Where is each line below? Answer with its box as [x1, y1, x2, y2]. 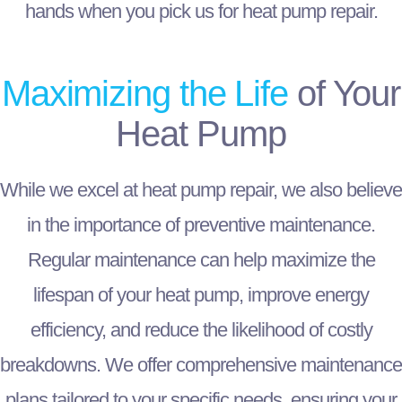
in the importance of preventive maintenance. [27, 214, 375, 237]
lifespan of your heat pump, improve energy [33, 284, 369, 307]
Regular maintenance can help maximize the [27, 249, 375, 272]
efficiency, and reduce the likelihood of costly [30, 319, 372, 342]
